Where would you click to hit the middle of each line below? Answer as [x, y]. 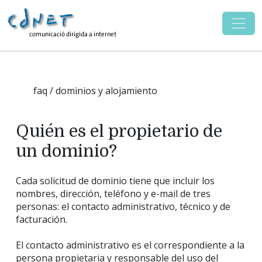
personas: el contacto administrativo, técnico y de [123, 207]
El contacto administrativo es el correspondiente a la [130, 245]
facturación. [42, 220]
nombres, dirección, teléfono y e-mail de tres [113, 194]
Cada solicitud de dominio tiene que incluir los [115, 181]
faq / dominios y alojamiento [95, 91]
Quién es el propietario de [119, 131]
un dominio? [66, 151]
